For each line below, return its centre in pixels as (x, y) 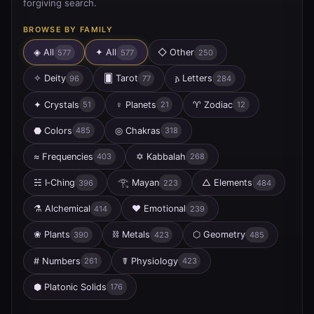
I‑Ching (60, 183)
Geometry (225, 235)
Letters (198, 78)
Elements (233, 183)
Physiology (154, 261)
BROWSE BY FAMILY (68, 29)
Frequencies (67, 156)
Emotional (164, 209)
